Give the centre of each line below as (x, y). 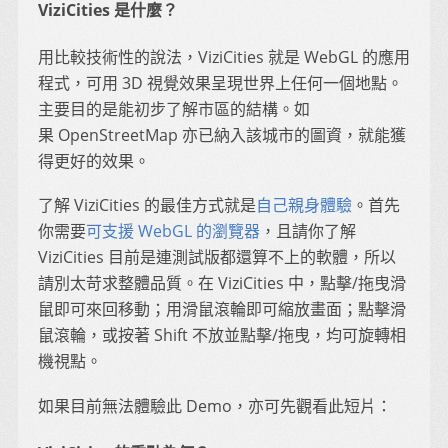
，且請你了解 (308, 231)
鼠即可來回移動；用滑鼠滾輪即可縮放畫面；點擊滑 (222, 309)
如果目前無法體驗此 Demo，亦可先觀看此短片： (215, 405)
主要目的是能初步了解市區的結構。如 (174, 108)
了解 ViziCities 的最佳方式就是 (147, 205)
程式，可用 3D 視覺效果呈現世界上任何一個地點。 (220, 82)
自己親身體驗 (304, 205)
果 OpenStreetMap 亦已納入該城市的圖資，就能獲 (222, 134)
